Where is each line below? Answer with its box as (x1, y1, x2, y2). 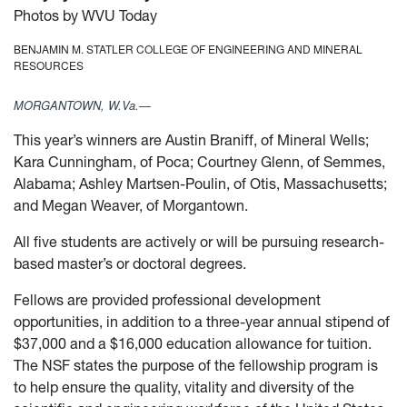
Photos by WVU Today (14, 6, 157, 25)
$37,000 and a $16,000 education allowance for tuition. (14, 334, 372, 353)
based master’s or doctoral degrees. (14, 254, 246, 273)
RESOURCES (14, 57, 84, 74)
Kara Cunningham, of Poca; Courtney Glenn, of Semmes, (14, 153, 385, 172)
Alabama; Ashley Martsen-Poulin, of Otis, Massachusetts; (14, 174, 387, 194)
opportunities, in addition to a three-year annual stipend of (14, 313, 390, 332)
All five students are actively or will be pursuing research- (14, 233, 384, 252)
